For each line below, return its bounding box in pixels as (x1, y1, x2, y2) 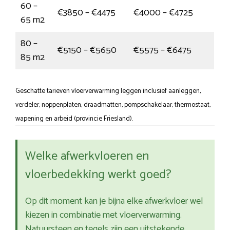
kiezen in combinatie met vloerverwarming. (25, 207, 182, 223)
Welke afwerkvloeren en (25, 146, 149, 167)
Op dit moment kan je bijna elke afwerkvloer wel (25, 194, 203, 209)
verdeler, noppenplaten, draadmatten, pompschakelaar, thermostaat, (15, 99, 210, 111)
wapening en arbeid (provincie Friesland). (15, 113, 133, 125)
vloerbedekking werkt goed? (25, 165, 171, 185)
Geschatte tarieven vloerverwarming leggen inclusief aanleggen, (15, 85, 201, 97)
